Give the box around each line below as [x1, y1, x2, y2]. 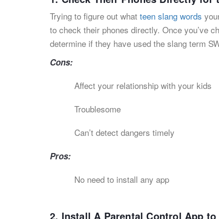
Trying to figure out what [50, 10, 140, 22]
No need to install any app [74, 173, 169, 185]
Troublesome [74, 103, 121, 115]
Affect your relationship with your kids [74, 79, 212, 91]
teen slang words [140, 10, 202, 22]
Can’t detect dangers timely [74, 126, 175, 138]
